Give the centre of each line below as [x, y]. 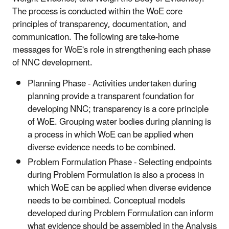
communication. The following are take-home [96, 37]
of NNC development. [52, 63]
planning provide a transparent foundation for [111, 96]
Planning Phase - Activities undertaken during [112, 84]
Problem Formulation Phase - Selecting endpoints [120, 163]
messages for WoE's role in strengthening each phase [111, 50]
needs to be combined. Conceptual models [106, 201]
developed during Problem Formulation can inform [121, 214]
